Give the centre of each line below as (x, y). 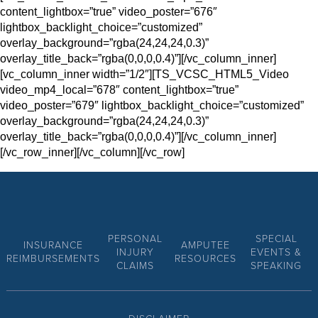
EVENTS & (276, 252)
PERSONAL (136, 238)
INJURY (136, 252)
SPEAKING (276, 265)
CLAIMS (136, 265)
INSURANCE (53, 246)
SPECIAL (276, 238)
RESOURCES (206, 259)
